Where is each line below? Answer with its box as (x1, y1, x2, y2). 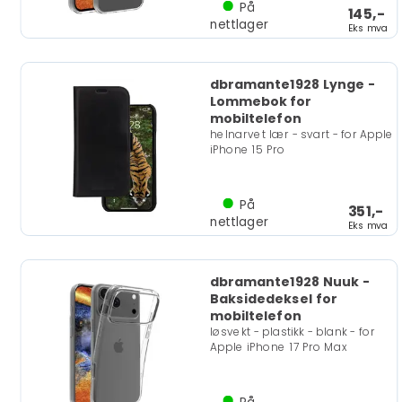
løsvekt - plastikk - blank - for (209, 324, 375, 340)
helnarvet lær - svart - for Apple (209, 127, 395, 143)
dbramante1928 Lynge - (209, 75, 375, 93)
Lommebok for (209, 92, 311, 110)
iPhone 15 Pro (209, 142, 285, 157)
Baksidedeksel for (209, 290, 337, 308)
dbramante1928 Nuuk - (209, 273, 370, 291)
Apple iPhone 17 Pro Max (209, 339, 347, 354)
